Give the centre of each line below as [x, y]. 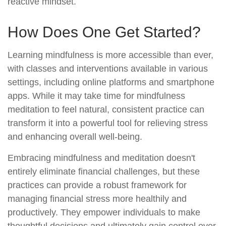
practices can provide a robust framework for [97, 185]
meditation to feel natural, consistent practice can [106, 109]
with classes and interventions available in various [108, 69]
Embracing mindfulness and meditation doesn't [101, 158]
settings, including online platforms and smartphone [111, 82]
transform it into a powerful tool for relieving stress [108, 123]
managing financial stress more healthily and [97, 199]
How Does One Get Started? [104, 32]
